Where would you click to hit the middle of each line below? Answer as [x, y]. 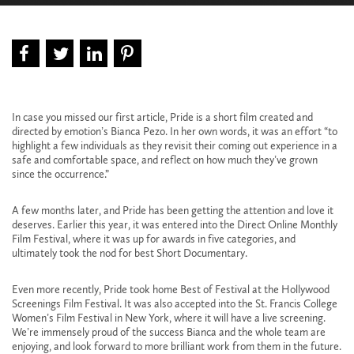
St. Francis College [296, 303]
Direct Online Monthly [287, 224]
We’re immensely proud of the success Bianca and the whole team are [169, 332]
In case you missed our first [74, 117]
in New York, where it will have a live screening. [219, 318]
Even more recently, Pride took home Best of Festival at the [147, 289]
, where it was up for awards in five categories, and [182, 239]
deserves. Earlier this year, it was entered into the [124, 224]
